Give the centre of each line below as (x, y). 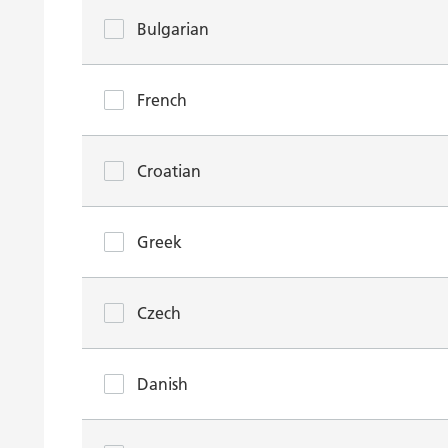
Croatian (169, 171)
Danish (162, 384)
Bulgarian (173, 29)
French (162, 100)
